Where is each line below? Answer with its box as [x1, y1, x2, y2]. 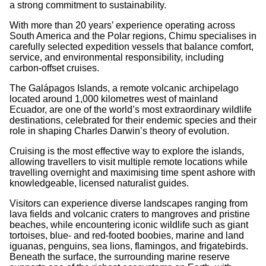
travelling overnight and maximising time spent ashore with [9, 167, 255, 178]
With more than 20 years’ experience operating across [9, 20, 235, 30]
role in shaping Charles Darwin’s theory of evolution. [9, 125, 229, 136]
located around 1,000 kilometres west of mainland [9, 93, 218, 104]
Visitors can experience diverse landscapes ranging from [9, 198, 248, 208]
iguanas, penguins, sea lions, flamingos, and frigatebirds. [9, 240, 248, 251]
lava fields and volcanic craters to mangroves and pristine [9, 208, 250, 219]
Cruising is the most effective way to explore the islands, [9, 145, 244, 156]
